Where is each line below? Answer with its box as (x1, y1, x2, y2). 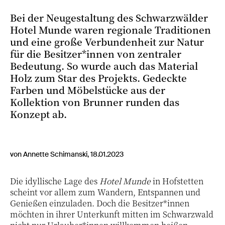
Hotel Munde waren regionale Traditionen (10, 23, 211, 37)
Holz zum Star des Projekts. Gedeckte (10, 71, 187, 85)
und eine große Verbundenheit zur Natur (10, 35, 204, 49)
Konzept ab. (10, 107, 67, 121)
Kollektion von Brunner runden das (10, 95, 179, 109)
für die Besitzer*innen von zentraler (10, 47, 181, 61)
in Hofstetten (151, 175, 203, 187)
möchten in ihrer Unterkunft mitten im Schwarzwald (10, 208, 213, 220)
